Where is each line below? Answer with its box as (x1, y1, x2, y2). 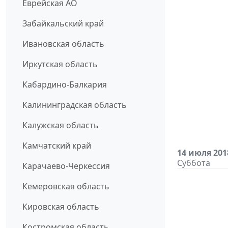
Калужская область (22, 120, 99, 131)
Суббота (177, 157, 210, 169)
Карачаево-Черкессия (22, 160, 110, 172)
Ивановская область (22, 38, 104, 50)
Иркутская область (22, 59, 98, 70)
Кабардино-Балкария (22, 79, 107, 91)
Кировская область (22, 201, 99, 213)
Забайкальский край (22, 18, 104, 30)
